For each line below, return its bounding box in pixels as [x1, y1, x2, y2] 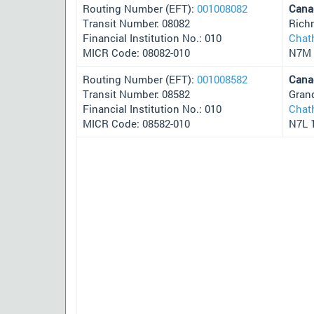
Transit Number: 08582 [83, 86, 190, 101]
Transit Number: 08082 [83, 15, 190, 30]
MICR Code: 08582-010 [83, 116, 190, 130]
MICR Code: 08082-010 [83, 45, 190, 60]
